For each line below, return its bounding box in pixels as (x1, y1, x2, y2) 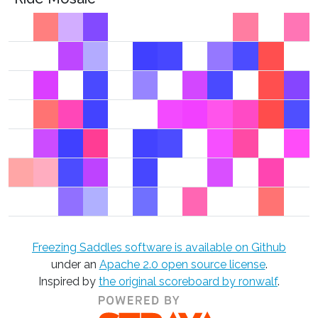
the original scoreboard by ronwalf (99, 275, 278, 288)
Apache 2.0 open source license (99, 258, 265, 271)
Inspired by (38, 275, 99, 288)
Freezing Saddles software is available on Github (32, 241, 286, 254)
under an (50, 258, 99, 271)
